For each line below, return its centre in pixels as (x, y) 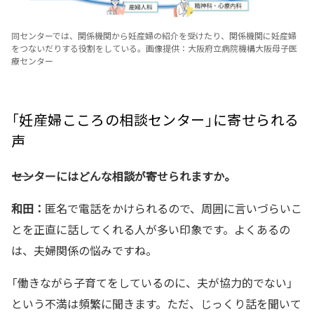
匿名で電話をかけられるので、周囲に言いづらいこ (173, 208)
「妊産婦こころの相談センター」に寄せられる (155, 119)
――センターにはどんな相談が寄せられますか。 (123, 176)
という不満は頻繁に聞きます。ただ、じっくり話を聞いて (156, 303)
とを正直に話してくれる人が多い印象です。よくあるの (151, 229)
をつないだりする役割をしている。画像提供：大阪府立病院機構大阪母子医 (154, 48)
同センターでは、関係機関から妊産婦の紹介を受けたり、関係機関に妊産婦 (154, 35)
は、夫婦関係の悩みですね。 (84, 250)
